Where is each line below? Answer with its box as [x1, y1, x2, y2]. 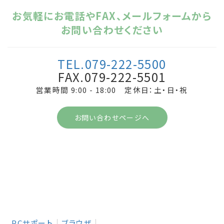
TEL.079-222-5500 [57, 54, 166, 72]
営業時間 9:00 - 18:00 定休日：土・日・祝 [36, 84, 188, 95]
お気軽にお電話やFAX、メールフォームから [12, 8, 212, 23]
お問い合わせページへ [74, 112, 150, 122]
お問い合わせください [61, 22, 163, 37]
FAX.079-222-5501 [58, 67, 166, 85]
